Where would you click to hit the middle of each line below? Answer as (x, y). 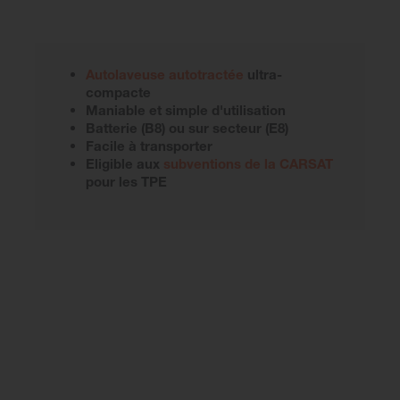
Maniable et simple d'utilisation (186, 109)
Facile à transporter (149, 145)
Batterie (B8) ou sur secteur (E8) (187, 127)
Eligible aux (125, 163)
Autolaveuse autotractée (165, 74)
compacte (118, 92)
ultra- (263, 74)
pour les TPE (126, 181)
